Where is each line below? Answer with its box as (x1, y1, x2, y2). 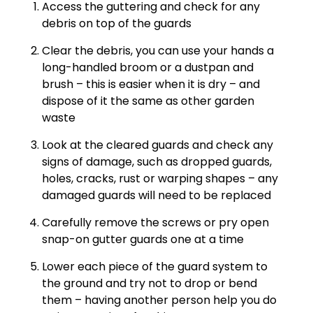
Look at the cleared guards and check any (42, 136, 273, 153)
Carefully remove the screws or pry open (42, 214, 269, 231)
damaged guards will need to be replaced (42, 187, 271, 203)
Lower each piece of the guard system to (42, 258, 268, 275)
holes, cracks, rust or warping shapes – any (42, 170, 278, 187)
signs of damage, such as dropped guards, (42, 153, 272, 170)
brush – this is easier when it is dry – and (42, 75, 260, 92)
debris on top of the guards (42, 15, 191, 31)
